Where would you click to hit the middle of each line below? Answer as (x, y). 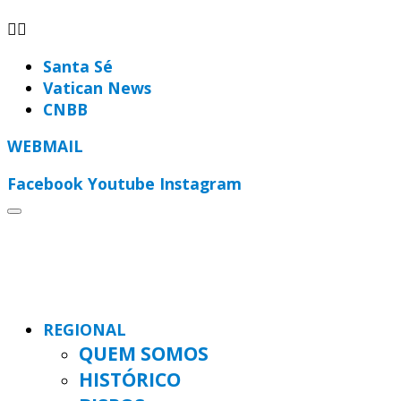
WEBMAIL (45, 146)
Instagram (200, 183)
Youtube (121, 183)
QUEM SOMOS (144, 353)
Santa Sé (78, 66)
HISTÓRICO (130, 379)
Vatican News (97, 87)
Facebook (45, 183)
